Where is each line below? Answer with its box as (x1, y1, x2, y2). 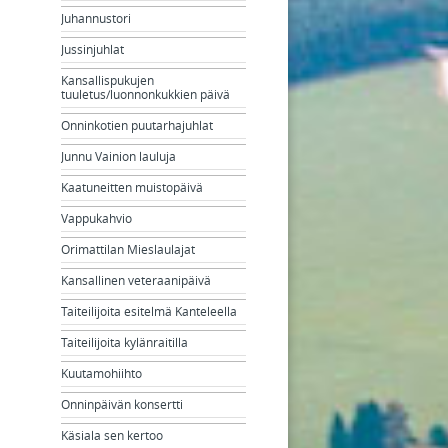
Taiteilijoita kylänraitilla (61, 335, 189, 350)
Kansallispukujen (61, 73, 155, 88)
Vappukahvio (61, 211, 133, 226)
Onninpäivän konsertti (61, 397, 184, 412)
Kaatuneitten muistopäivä (61, 180, 204, 195)
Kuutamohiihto (61, 366, 143, 381)
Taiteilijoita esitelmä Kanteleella (61, 304, 238, 319)
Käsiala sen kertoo (61, 428, 164, 443)
